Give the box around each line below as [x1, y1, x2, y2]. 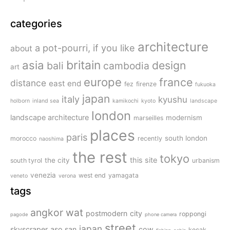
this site [130, 156, 157, 165]
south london [165, 134, 207, 143]
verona [59, 172, 76, 180]
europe [84, 75, 122, 89]
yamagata [108, 171, 139, 180]
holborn [10, 98, 30, 105]
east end [49, 79, 81, 89]
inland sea [32, 98, 59, 105]
